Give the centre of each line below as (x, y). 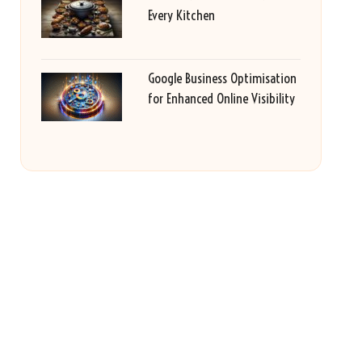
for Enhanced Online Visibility (221, 98)
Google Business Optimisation (222, 78)
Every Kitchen (181, 15)
